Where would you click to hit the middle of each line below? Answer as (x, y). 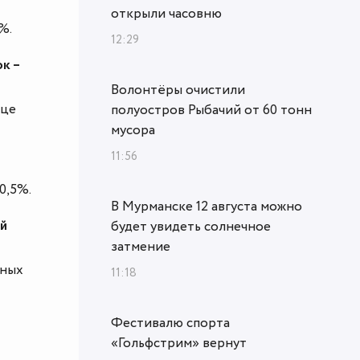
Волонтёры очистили (178, 90)
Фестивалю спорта (170, 323)
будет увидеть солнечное (191, 226)
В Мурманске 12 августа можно (207, 206)
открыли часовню (166, 13)
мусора (133, 130)
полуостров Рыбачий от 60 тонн (211, 110)
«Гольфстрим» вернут (179, 343)
